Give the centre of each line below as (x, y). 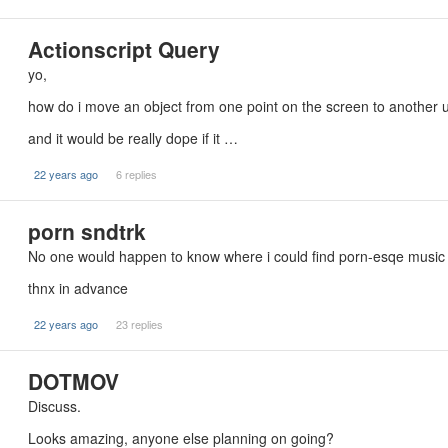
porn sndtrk (87, 231)
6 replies (136, 174)
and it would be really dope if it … (133, 138)
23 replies (139, 324)
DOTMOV (73, 381)
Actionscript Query (124, 49)
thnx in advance (78, 288)
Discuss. (54, 406)
